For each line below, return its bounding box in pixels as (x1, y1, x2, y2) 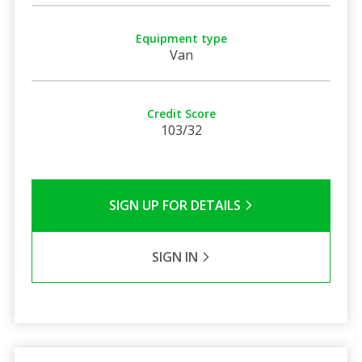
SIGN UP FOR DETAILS (108, 196, 244, 214)
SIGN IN (151, 247, 201, 266)
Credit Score (146, 105, 216, 121)
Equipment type (135, 30, 227, 46)
